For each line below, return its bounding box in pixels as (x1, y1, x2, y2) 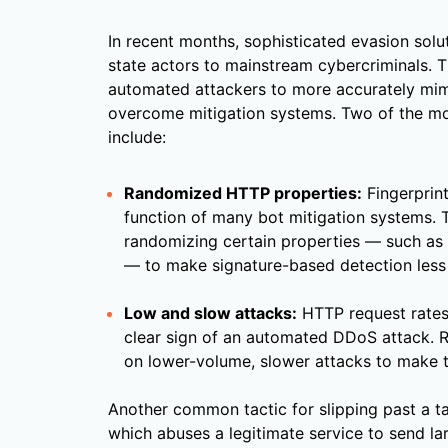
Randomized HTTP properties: (124, 183, 362, 204)
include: (108, 127, 166, 148)
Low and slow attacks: (124, 303, 297, 324)
